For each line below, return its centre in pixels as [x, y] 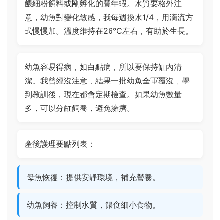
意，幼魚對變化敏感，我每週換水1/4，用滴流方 [109, 17]
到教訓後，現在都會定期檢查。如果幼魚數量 [103, 94]
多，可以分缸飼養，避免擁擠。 [80, 108]
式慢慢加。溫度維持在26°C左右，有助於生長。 [109, 31]
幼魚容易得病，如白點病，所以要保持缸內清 [103, 67]
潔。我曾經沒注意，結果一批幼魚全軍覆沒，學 [107, 81]
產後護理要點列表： [60, 144]
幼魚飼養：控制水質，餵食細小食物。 [93, 205]
